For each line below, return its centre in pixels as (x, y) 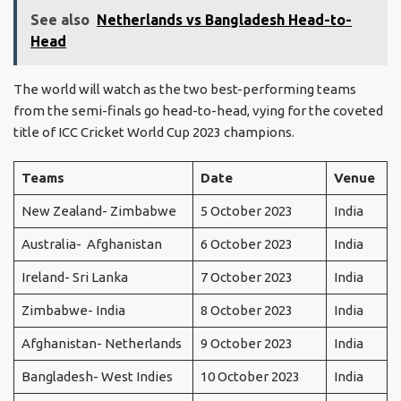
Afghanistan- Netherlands (101, 344)
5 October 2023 (246, 211)
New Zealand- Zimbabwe (98, 211)
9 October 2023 (246, 344)
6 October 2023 (246, 244)
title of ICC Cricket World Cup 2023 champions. (154, 132)
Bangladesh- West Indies (97, 377)
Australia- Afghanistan (91, 244)
